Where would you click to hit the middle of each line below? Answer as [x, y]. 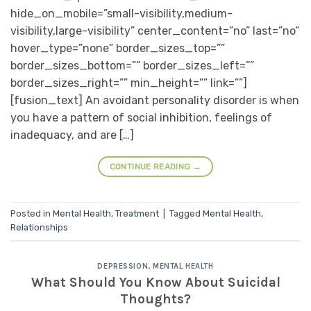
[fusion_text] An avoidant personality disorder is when [155, 100]
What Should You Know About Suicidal [155, 282]
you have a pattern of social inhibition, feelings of [141, 117]
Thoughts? [155, 299]
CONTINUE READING [151, 166]
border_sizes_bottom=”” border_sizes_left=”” [132, 65]
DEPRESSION [123, 266]
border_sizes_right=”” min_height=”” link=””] [129, 83]
